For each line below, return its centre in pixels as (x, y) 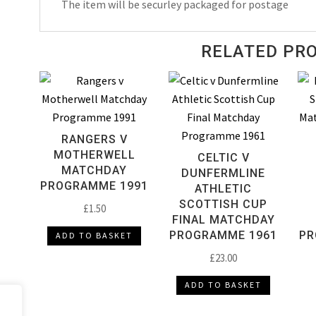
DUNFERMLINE (224, 173)
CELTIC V (223, 157)
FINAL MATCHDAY (223, 219)
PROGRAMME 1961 (224, 235)
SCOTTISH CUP (224, 204)
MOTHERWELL (94, 154)
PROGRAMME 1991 (95, 186)
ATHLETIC (224, 188)
